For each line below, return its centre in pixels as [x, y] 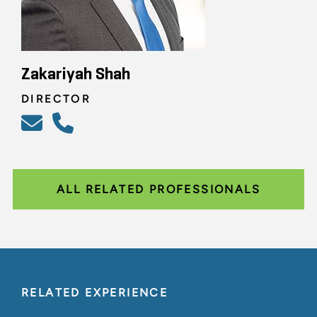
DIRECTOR [56, 99]
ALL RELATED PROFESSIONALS [158, 190]
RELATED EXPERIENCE [95, 293]
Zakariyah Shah [76, 75]
